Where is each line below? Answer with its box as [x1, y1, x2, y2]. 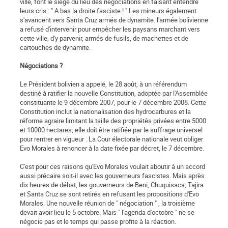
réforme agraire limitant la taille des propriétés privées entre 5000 [20, 116, 206, 126]
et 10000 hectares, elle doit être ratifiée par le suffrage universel [20, 125, 203, 135]
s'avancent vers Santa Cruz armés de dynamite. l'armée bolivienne [20, 15, 208, 25]
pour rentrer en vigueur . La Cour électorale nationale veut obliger [20, 134, 203, 144]
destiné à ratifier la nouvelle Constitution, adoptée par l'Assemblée [20, 89, 208, 98]
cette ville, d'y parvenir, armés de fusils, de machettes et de [20, 34, 188, 43]
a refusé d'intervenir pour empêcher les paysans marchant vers [20, 24, 200, 34]
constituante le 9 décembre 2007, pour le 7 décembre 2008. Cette [20, 98, 206, 107]
